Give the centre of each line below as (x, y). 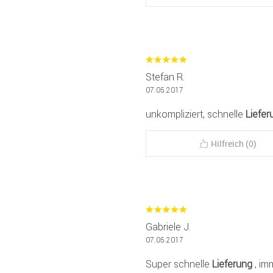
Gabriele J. (168, 226)
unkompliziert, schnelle (196, 114)
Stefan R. (165, 76)
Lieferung (232, 264)
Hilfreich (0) (234, 143)
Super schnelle (179, 264)
